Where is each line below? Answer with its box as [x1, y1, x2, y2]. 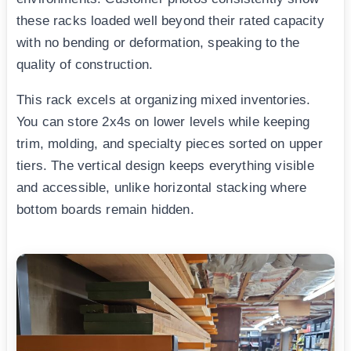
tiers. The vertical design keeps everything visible [16, 157, 314, 173]
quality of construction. [16, 56, 154, 72]
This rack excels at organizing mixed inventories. [16, 92, 311, 107]
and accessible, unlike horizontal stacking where [16, 179, 307, 195]
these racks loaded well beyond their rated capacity [16, 13, 324, 28]
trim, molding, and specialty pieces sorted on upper [16, 136, 323, 151]
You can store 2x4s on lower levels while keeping [16, 114, 310, 129]
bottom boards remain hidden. [16, 201, 194, 217]
